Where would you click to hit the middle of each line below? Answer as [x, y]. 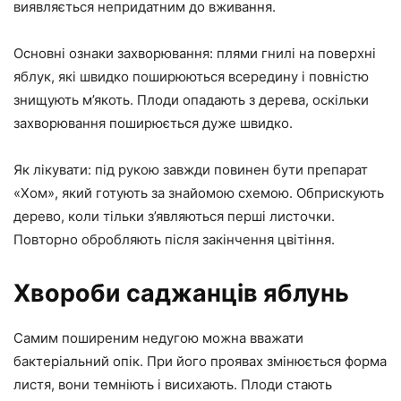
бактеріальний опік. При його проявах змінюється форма [200, 361]
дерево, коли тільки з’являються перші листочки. [174, 216]
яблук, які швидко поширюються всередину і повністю [191, 76]
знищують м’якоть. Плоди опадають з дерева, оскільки [191, 99]
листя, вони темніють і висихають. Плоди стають [173, 384]
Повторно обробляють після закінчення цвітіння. [174, 239]
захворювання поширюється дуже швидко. [153, 123]
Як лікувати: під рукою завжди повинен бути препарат [191, 169]
